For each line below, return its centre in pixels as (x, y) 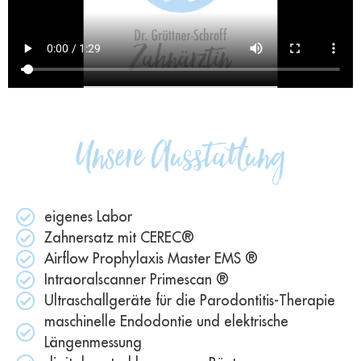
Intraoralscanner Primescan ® (137, 280)
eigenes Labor (88, 217)
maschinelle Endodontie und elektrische (166, 322)
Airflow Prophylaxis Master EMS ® (151, 259)
